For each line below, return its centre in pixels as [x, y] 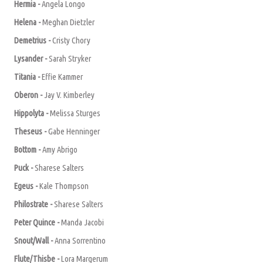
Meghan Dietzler [68, 22]
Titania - [28, 76]
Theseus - [31, 131]
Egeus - [27, 186]
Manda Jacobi [82, 222]
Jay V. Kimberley [69, 95]
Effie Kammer [62, 76]
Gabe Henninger [74, 131]
